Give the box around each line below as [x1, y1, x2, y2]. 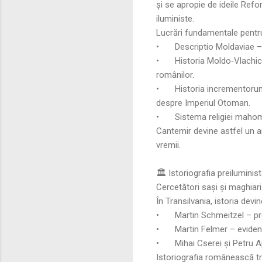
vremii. [156, 139, 181, 150]
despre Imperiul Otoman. [156, 97, 250, 108]
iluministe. [156, 13, 194, 24]
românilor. [156, 69, 194, 80]
